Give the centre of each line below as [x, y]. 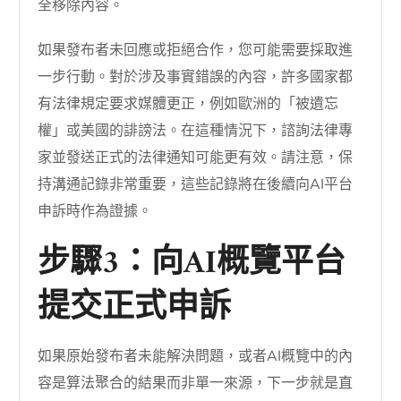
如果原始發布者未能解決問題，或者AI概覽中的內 [196, 356]
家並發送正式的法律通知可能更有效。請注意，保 [196, 157]
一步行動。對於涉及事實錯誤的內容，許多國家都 [196, 77]
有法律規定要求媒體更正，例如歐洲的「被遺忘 [188, 103]
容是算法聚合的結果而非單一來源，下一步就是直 [196, 383]
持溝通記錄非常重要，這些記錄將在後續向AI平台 [196, 184]
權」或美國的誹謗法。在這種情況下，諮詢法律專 [196, 130]
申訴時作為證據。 [95, 211]
